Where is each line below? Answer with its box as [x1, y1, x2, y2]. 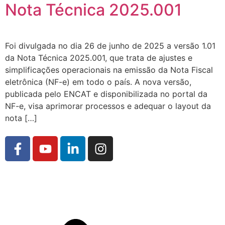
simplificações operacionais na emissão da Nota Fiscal [5, 64, 213, 75]
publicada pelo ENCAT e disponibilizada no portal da [5, 88, 207, 99]
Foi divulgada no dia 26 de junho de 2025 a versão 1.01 [5, 40, 215, 51]
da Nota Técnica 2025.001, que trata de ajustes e [5, 52, 192, 63]
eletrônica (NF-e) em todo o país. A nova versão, [5, 76, 191, 87]
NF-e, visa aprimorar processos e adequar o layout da [5, 100, 211, 111]
